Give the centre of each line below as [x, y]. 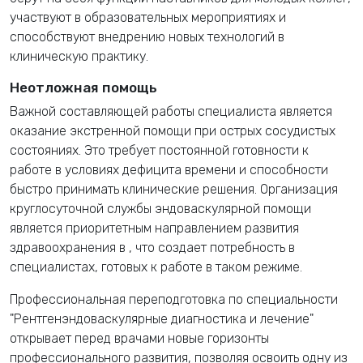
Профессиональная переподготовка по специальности [174, 299]
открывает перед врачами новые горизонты [139, 338]
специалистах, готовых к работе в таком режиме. [156, 267]
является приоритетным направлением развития [154, 228]
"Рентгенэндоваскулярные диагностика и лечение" [162, 318]
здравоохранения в [69, 247]
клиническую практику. [79, 56]
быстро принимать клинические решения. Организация [174, 189]
